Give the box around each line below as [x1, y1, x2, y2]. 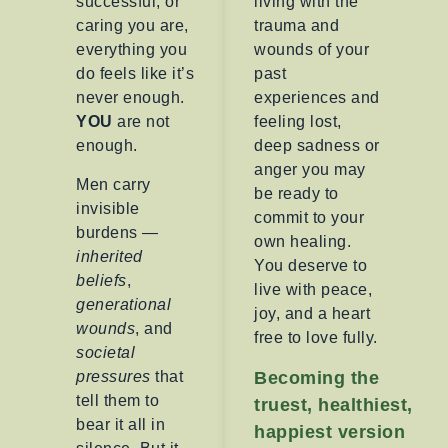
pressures [76, 367, 151, 385]
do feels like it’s [76, 65, 195, 83]
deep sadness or [254, 137, 380, 155]
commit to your [254, 209, 364, 227]
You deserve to [254, 257, 367, 275]
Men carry [76, 175, 151, 193]
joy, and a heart [254, 305, 370, 323]
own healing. [254, 233, 351, 251]
